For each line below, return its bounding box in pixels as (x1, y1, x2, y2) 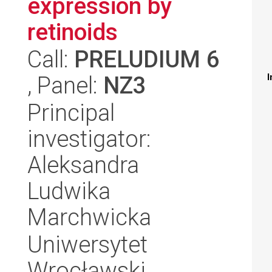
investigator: (27, 125, 151, 152)
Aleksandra (27, 151, 139, 178)
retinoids (27, 18, 118, 46)
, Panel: (27, 72, 103, 99)
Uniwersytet (27, 231, 148, 258)
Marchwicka (27, 203, 151, 231)
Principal (27, 99, 115, 126)
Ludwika (27, 177, 110, 205)
